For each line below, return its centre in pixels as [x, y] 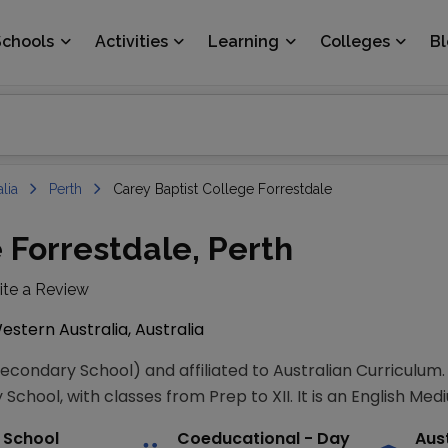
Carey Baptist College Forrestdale [222, 189]
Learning [244, 41]
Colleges [354, 41]
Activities [131, 41]
